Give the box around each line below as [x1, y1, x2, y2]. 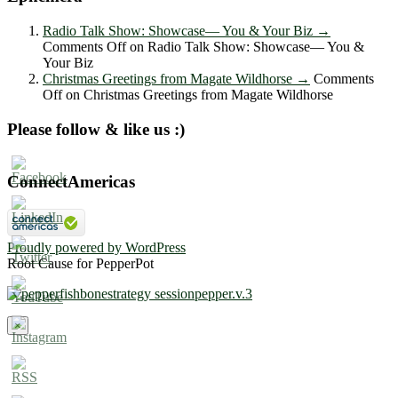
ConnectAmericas [7, 172, 135, 192]
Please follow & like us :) [7, 119, 185, 139]
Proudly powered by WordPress [7, 239, 186, 255]
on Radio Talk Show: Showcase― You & [126, 39, 364, 54]
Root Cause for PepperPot [7, 255, 154, 271]
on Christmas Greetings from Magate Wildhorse [62, 87, 333, 102]
